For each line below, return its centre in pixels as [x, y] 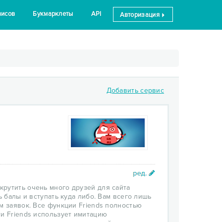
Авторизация [140, 15]
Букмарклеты [53, 14]
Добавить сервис [135, 90]
